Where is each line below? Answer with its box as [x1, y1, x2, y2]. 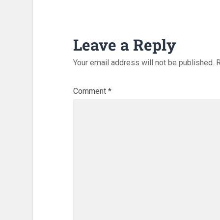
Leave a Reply [73, 34, 176, 55]
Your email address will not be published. [73, 58, 214, 68]
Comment [73, 86, 108, 96]
